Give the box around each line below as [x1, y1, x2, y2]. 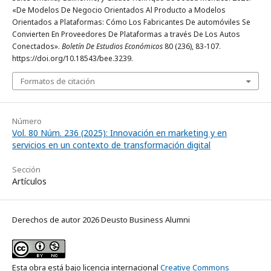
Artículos [12, 175, 47, 188]
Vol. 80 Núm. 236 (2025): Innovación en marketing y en [12, 127, 227, 139]
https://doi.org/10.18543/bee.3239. [12, 53, 133, 64]
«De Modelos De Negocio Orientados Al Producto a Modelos [12, 5, 226, 16]
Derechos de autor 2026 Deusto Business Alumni [12, 214, 190, 226]
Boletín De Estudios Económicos [62, 41, 163, 52]
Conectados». [12, 41, 62, 52]
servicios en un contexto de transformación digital [12, 139, 211, 151]
